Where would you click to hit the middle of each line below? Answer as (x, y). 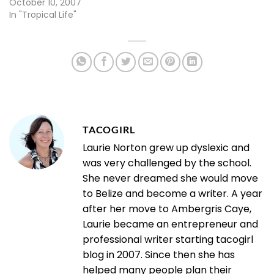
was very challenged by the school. (167, 163)
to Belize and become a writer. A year (172, 193)
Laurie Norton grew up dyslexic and (166, 147)
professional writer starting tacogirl (168, 239)
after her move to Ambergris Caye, (167, 209)
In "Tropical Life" (43, 14)
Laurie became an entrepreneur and (170, 224)
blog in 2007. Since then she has (159, 254)
